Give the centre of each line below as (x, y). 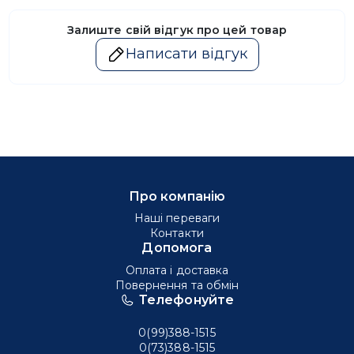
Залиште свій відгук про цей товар (177, 30)
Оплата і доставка (177, 270)
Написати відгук (186, 54)
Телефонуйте (186, 299)
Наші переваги (177, 218)
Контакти (177, 233)
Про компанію (177, 196)
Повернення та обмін (177, 285)
